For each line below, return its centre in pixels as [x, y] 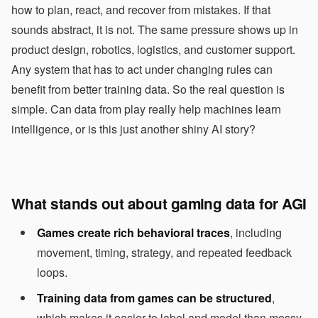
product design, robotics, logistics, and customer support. [153, 49]
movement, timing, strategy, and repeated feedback [164, 252]
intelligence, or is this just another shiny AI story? [133, 128]
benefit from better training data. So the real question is [148, 89]
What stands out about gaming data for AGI [159, 203]
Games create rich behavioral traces [133, 232]
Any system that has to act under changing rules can [142, 69]
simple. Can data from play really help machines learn [146, 109]
